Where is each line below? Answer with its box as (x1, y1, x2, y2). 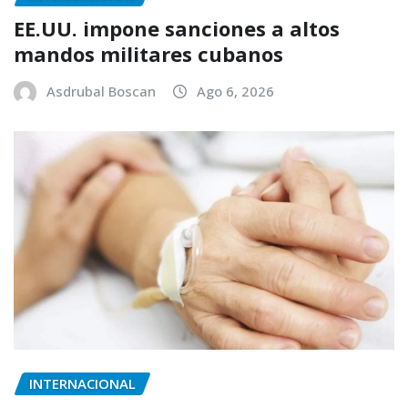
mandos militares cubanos (14, 39, 283, 67)
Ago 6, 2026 (197, 81, 274, 100)
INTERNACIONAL (29, 373, 136, 393)
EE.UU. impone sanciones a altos (14, 14, 340, 42)
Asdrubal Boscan (46, 81, 156, 100)
